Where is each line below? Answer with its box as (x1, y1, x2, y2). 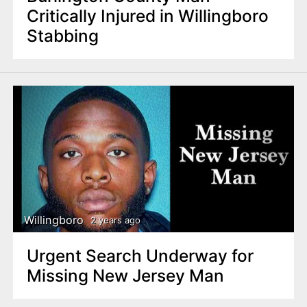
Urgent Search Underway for (26, 245, 254, 266)
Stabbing (26, 25, 99, 46)
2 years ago (90, 214, 140, 226)
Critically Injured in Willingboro (26, 5, 269, 26)
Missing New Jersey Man (26, 265, 224, 286)
